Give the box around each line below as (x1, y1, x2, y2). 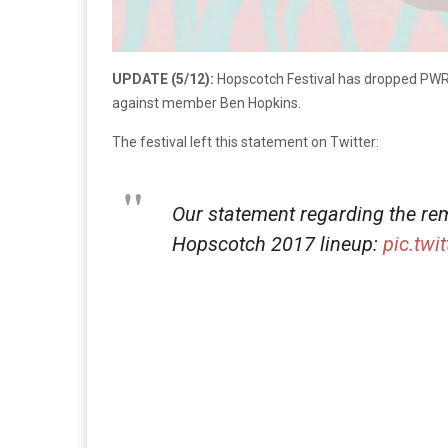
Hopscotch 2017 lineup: (172, 232, 383, 257)
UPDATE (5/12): (112, 71, 214, 88)
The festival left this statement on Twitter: (112, 134, 379, 151)
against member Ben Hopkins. (112, 95, 301, 112)
